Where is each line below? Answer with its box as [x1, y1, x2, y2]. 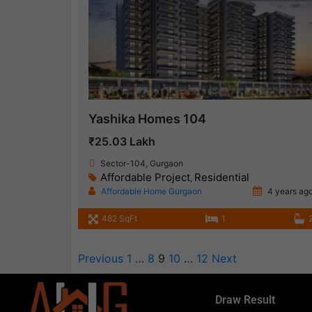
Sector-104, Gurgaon [100, 158, 183, 169]
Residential [194, 171, 249, 185]
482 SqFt [102, 213, 137, 224]
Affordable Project [100, 171, 190, 185]
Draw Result [214, 293, 275, 307]
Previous [78, 251, 123, 266]
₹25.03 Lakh [88, 134, 155, 149]
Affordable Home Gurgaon [101, 186, 202, 197]
